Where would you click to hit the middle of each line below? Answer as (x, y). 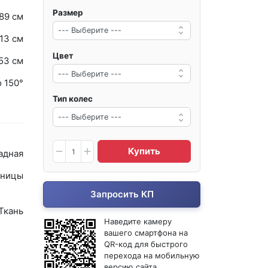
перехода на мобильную (152, 256)
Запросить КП (122, 194)
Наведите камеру (138, 222)
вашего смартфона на (146, 233)
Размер (68, 12)
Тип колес (73, 99)
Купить (144, 151)
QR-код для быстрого (146, 244)
